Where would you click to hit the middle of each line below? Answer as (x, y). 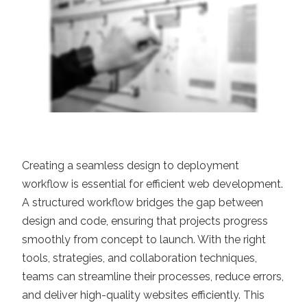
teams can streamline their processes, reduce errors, (153, 277)
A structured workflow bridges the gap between (143, 202)
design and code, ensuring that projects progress (145, 221)
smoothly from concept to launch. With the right (144, 240)
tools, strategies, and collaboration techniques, (139, 258)
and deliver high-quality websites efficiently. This (143, 295)
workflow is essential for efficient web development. (152, 184)
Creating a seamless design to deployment (131, 165)
